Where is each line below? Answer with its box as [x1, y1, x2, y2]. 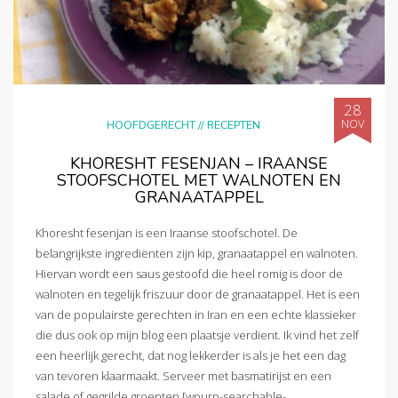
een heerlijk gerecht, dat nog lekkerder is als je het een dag [36, 346, 346, 363]
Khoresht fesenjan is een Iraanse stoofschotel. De [36, 224, 298, 241]
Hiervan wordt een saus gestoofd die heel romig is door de [36, 265, 343, 282]
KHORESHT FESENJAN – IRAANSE [70, 153, 328, 175]
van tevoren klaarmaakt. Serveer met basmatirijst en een [36, 367, 331, 384]
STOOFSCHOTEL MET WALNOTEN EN [57, 170, 341, 192]
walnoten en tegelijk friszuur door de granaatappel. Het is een [36, 285, 360, 302]
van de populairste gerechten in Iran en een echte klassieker [36, 306, 356, 322]
